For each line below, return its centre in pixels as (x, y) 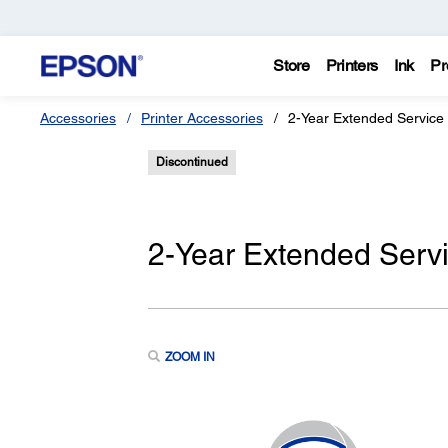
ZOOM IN (189, 356)
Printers (352, 65)
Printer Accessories (202, 118)
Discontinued (191, 162)
